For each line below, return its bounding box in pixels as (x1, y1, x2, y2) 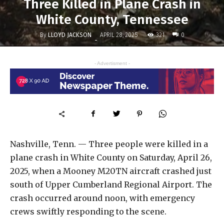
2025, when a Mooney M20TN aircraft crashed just (10, 165, 211, 176)
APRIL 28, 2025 (99, 31, 137, 39)
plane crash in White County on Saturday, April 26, (10, 152, 212, 162)
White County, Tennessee (35, 12, 188, 28)
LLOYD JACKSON (47, 31, 91, 38)
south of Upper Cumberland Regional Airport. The (10, 179, 212, 189)
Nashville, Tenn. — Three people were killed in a (10, 138, 208, 149)
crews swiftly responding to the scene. (10, 206, 166, 216)
